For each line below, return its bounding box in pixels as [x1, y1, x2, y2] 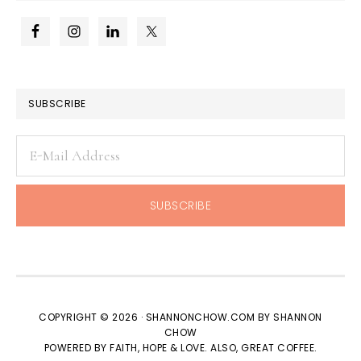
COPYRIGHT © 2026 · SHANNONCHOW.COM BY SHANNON [39, 310, 322, 325]
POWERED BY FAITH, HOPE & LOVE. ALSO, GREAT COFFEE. [44, 341, 317, 355]
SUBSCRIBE [28, 97, 86, 111]
